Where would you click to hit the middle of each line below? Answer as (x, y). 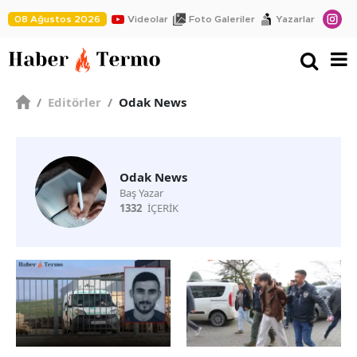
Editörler (73, 102)
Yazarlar (295, 19)
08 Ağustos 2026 (57, 19)
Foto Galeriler (222, 19)
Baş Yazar (141, 193)
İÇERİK (163, 208)
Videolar (148, 19)
